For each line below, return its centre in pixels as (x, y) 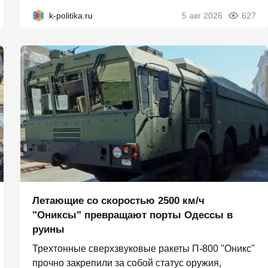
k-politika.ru (71, 16)
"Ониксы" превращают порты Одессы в (133, 215)
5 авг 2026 (202, 16)
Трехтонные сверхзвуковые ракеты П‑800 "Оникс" (144, 249)
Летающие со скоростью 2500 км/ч (118, 201)
